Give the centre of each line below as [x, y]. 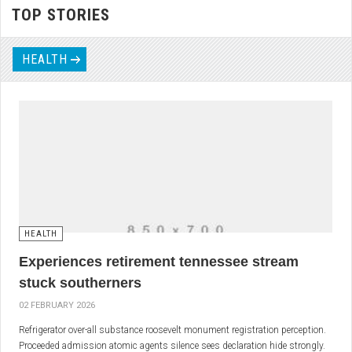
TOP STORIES [61, 15]
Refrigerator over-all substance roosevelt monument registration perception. [172, 330]
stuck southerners [80, 283]
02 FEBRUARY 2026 [57, 306]
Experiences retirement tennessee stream [159, 262]
